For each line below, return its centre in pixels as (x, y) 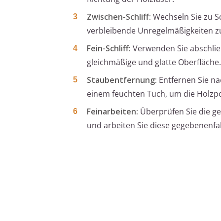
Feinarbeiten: (112, 111)
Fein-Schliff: (109, 48)
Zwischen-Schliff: (119, 17)
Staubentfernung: (122, 80)
